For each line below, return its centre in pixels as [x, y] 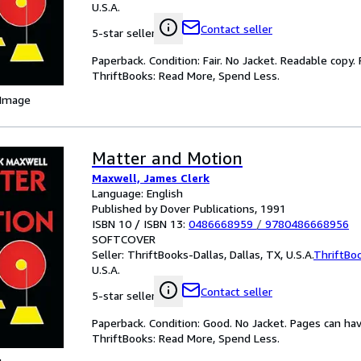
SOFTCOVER [124, 239]
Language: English [137, 193]
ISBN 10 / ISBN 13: [140, 224]
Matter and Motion [167, 158]
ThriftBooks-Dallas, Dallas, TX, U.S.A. [220, 254]
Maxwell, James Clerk [151, 178]
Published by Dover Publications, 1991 [189, 208]
